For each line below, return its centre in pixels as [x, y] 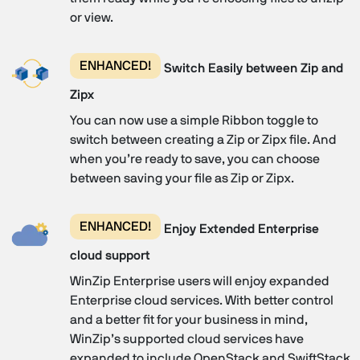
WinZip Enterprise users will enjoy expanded [199, 281]
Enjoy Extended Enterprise [239, 229]
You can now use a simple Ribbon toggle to [194, 120]
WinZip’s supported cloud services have [186, 339]
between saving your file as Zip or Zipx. [182, 178]
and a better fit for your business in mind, [188, 319]
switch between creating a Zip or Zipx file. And [203, 139]
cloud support [110, 255]
